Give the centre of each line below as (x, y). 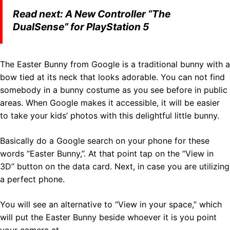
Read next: (39, 14)
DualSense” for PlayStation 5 (81, 26)
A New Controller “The (118, 14)
